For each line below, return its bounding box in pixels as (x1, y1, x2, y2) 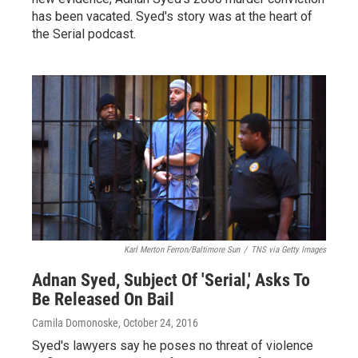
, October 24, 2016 (118, 316, 198, 329)
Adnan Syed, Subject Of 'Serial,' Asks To (32, 270, 310, 290)
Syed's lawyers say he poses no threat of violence (32, 338, 313, 353)
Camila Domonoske (32, 316, 118, 329)
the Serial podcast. (32, 26, 136, 42)
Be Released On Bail (32, 289, 174, 309)
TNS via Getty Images (251, 245, 326, 255)
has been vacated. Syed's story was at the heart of (32, 9, 312, 24)
